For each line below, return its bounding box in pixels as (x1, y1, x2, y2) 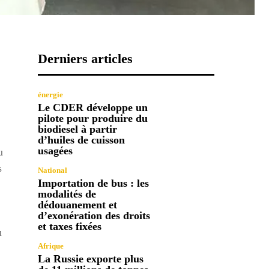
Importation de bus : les (38, 177, 150, 189)
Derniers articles (38, 50, 133, 66)
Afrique (38, 241, 64, 250)
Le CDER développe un (38, 101, 148, 113)
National (38, 165, 68, 175)
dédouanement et (38, 198, 118, 211)
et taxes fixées (38, 220, 102, 232)
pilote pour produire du (38, 112, 148, 124)
